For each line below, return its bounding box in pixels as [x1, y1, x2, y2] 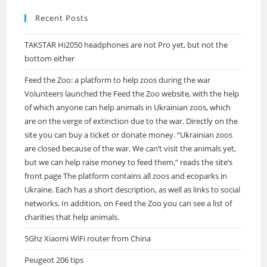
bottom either [24, 53, 75, 64]
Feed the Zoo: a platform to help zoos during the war [24, 74, 211, 85]
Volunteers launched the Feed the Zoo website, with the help [24, 88, 240, 99]
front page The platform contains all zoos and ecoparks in [24, 170, 228, 181]
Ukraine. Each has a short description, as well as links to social [24, 184, 241, 195]
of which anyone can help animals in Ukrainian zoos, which [24, 102, 231, 113]
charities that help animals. [24, 212, 120, 222]
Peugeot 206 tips [24, 254, 84, 265]
